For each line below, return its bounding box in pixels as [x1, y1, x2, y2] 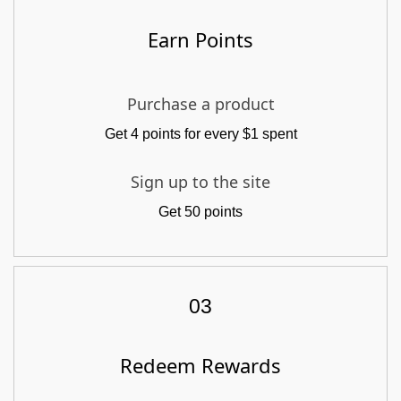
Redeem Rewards [120, 352, 281, 380]
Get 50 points [158, 204, 243, 220]
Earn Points [148, 26, 253, 54]
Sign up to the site [131, 171, 270, 193]
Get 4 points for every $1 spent [104, 126, 297, 142]
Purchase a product [126, 93, 275, 115]
